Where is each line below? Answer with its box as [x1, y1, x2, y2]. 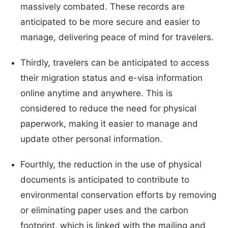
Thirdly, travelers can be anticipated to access [20, 57, 209, 68]
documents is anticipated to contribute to [20, 174, 189, 185]
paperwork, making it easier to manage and [20, 118, 198, 129]
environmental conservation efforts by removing [20, 189, 216, 200]
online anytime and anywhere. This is [20, 88, 173, 98]
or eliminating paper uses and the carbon [20, 205, 188, 215]
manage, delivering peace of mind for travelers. [20, 32, 219, 42]
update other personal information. [20, 133, 167, 144]
